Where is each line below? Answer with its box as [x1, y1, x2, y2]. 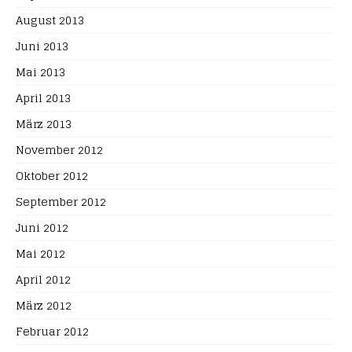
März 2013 [16, 114, 71, 134]
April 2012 [16, 269, 71, 289]
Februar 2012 [16, 321, 89, 341]
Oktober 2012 [16, 166, 88, 185]
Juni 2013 [16, 36, 68, 56]
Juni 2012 [16, 218, 68, 237]
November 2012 [16, 140, 103, 159]
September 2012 [16, 192, 106, 211]
